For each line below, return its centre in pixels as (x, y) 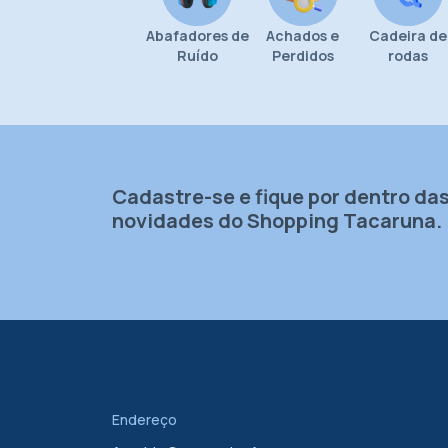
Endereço (144, 420)
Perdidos (302, 56)
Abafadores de (197, 36)
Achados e (303, 36)
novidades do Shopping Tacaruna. (277, 221)
